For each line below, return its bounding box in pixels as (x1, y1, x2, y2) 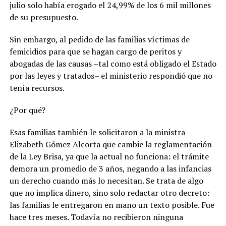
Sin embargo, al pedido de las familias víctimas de (9, 34, 190, 45)
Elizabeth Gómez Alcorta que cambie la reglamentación (9, 139, 212, 150)
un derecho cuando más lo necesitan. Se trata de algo (9, 175, 203, 187)
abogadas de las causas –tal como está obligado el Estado (9, 58, 216, 70)
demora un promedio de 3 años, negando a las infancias (9, 163, 211, 175)
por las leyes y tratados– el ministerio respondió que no (9, 70, 212, 82)
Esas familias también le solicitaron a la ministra (9, 127, 185, 138)
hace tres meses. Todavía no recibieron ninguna (9, 211, 183, 223)
